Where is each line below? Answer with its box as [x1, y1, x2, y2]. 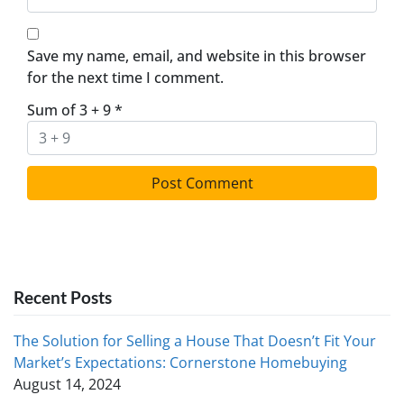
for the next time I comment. [27, 68, 224, 88]
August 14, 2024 [14, 374, 121, 395]
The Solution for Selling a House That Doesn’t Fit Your [14, 331, 376, 352]
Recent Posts [14, 287, 112, 308]
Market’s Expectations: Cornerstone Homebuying [14, 353, 347, 373]
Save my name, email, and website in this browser [27, 46, 366, 67]
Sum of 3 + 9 [27, 100, 115, 121]
